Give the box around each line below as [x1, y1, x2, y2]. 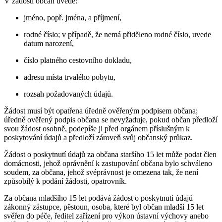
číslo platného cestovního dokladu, [24, 56, 132, 64]
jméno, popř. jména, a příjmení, [24, 13, 121, 22]
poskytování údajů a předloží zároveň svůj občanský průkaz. [4, 133, 193, 142]
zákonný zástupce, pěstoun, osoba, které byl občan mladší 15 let [4, 203, 204, 211]
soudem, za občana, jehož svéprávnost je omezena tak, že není [4, 168, 198, 176]
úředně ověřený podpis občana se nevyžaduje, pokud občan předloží [4, 115, 218, 124]
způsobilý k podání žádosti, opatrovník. [4, 177, 127, 185]
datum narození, [24, 39, 74, 48]
